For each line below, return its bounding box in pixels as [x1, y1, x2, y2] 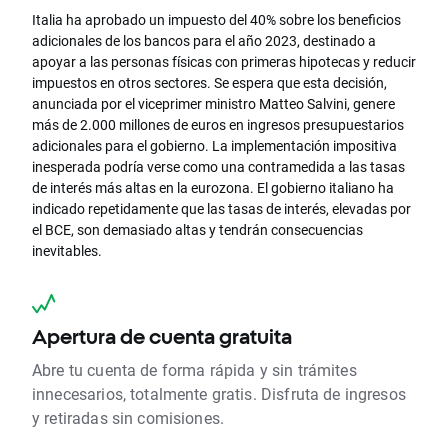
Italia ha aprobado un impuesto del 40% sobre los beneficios [32, 10, 401, 30]
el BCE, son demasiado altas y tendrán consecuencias [32, 220, 363, 240]
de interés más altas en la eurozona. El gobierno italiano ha [32, 178, 394, 198]
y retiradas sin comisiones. [32, 407, 225, 429]
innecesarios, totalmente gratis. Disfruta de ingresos [32, 383, 406, 405]
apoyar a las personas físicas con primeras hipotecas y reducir [32, 52, 416, 72]
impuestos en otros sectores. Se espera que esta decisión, [32, 73, 387, 93]
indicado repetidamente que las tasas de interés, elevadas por [32, 199, 411, 219]
